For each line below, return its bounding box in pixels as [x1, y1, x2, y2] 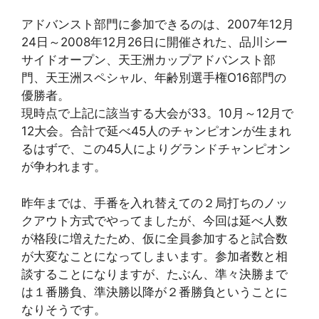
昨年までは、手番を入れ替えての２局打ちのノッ [21, 195, 288, 210]
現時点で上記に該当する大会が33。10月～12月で [21, 106, 293, 120]
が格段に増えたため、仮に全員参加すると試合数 [21, 231, 288, 246]
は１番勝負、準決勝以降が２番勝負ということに [21, 284, 288, 299]
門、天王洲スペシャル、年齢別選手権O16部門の [21, 70, 286, 85]
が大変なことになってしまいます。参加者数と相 [21, 249, 288, 263]
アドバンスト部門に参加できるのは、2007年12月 [21, 17, 294, 31]
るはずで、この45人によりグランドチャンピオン [21, 142, 291, 156]
